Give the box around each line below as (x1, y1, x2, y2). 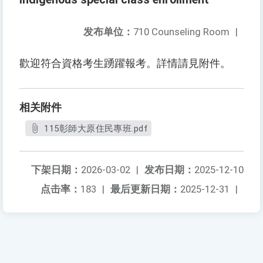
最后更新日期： (110, 183, 180, 195)
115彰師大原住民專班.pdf (44, 123, 148, 134)
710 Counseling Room (133, 26, 230, 38)
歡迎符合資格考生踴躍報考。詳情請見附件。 (19, 58, 231, 70)
